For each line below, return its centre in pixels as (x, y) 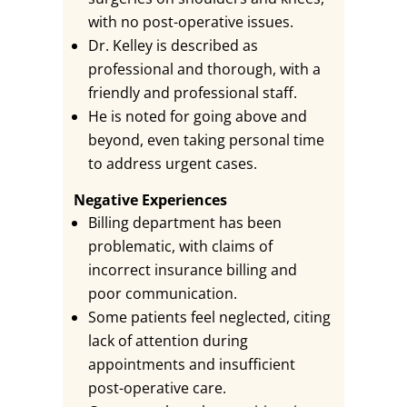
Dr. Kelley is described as (173, 45)
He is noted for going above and (197, 116)
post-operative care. (157, 388)
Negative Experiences (150, 200)
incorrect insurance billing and (192, 270)
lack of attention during (168, 341)
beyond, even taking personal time (206, 140)
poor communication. (162, 293)
